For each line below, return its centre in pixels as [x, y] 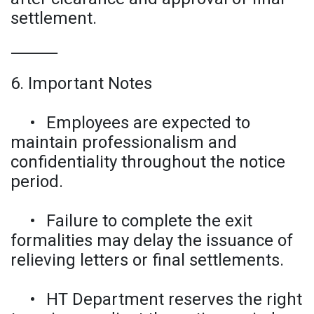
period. [37, 181]
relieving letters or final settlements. [147, 260]
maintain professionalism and [124, 142]
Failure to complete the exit [149, 220]
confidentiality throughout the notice [148, 162]
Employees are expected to [148, 122]
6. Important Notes [81, 83]
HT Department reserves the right [174, 299]
